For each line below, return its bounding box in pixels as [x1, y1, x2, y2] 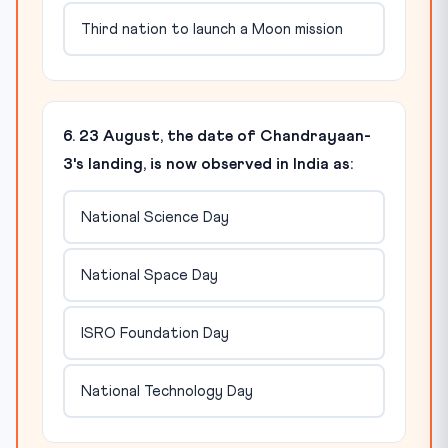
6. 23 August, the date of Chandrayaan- [63, 128, 371, 144]
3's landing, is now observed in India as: [63, 156, 353, 172]
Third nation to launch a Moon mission [80, 21, 343, 37]
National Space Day [80, 267, 218, 283]
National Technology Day [80, 383, 253, 399]
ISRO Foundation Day [80, 325, 229, 341]
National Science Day [80, 209, 229, 225]
